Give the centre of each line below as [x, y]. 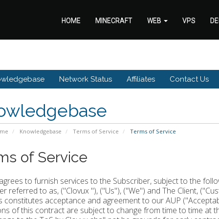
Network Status [86, 79]
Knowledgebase [40, 131]
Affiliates [141, 79]
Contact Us [189, 79]
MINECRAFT [114, 21]
